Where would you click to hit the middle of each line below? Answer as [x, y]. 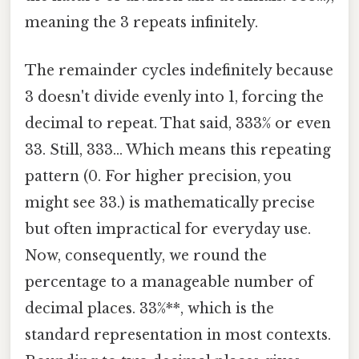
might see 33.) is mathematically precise [170, 202]
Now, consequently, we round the [146, 255]
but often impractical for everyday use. [168, 229]
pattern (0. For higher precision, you [158, 176]
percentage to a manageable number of [169, 282]
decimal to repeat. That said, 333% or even [178, 123]
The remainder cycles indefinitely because [179, 70]
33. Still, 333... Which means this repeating [178, 149]
